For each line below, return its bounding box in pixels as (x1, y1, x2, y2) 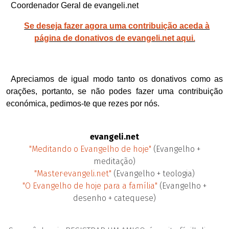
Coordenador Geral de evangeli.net (11, 1, 139, 10)
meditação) (94, 156, 135, 166)
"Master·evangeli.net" (34, 169, 111, 178)
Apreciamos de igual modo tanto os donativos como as (11, 75, 223, 83)
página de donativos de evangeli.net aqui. (34, 34, 195, 42)
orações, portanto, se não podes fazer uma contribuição (6, 87, 223, 96)
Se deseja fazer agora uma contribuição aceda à (24, 21, 210, 30)
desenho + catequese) (73, 193, 156, 203)
